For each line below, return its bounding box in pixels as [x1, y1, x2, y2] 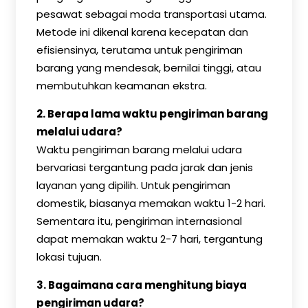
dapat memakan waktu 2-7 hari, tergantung [36, 232, 263, 246]
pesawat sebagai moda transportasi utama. [36, 7, 267, 21]
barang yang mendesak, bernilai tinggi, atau [36, 60, 261, 75]
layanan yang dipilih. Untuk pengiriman [36, 178, 230, 192]
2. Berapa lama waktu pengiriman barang [36, 107, 268, 121]
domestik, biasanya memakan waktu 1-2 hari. [36, 196, 265, 210]
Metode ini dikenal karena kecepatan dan [36, 25, 248, 39]
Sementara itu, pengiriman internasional [36, 214, 242, 228]
